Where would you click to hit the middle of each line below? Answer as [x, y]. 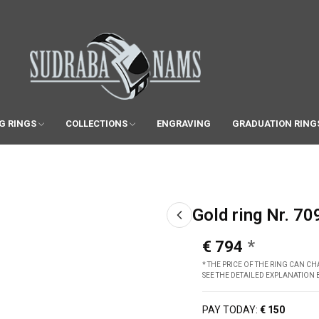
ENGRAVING [183, 123]
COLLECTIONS [96, 123]
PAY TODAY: [230, 309]
